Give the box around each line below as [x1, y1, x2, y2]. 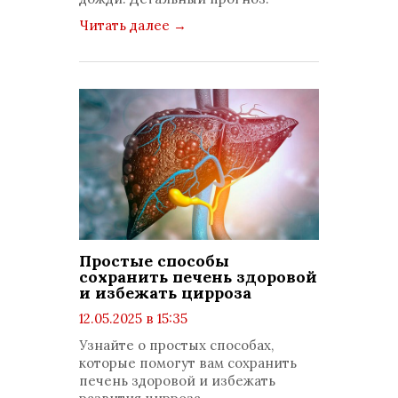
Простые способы [79, 251, 229, 271]
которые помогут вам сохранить [79, 354, 297, 371]
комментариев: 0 [93, 346, 211, 362]
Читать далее [79, 17, 173, 34]
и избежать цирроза [79, 283, 251, 303]
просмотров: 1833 [93, 328, 212, 345]
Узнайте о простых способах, [79, 337, 274, 354]
